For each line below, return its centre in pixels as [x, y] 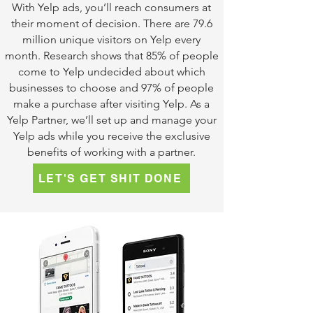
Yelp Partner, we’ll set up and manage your [111, 120]
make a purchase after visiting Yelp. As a [111, 104]
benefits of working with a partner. [111, 152]
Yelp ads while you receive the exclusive [111, 136]
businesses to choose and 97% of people [111, 88]
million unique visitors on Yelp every [111, 39]
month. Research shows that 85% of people [111, 56]
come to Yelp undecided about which [111, 72]
